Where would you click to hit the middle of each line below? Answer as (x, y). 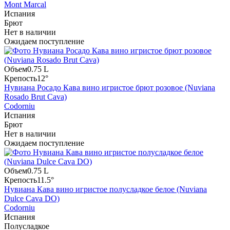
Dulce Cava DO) (32, 199)
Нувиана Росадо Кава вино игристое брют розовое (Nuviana (110, 88)
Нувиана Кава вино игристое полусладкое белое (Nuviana (106, 189)
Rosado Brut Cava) (35, 97)
